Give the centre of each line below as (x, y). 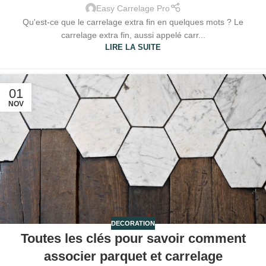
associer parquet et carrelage (133, 256)
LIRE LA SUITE (133, 48)
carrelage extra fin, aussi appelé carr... (133, 35)
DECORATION (133, 223)
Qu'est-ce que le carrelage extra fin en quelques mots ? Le (133, 22)
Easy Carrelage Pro (133, 8)
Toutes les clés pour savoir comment (133, 239)
